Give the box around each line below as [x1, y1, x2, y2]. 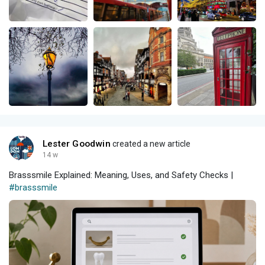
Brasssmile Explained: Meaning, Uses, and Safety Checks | [9, 169, 233, 180]
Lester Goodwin [43, 138, 111, 149]
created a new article [110, 138, 190, 148]
